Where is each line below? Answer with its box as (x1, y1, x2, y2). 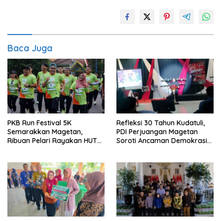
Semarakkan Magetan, (7, 127, 82, 136)
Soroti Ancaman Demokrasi (116, 136, 207, 145)
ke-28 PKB (7, 145, 41, 154)
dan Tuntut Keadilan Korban (116, 145, 209, 154)
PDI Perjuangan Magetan (116, 127, 198, 136)
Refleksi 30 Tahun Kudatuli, (116, 118, 205, 127)
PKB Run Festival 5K (7, 118, 72, 127)
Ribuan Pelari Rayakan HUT (7, 136, 97, 145)
